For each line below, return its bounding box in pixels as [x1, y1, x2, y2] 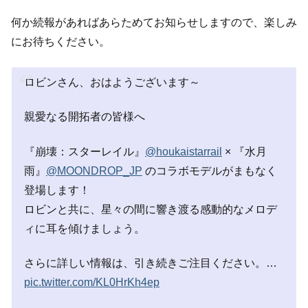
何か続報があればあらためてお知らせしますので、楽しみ [11, 16, 297, 28]
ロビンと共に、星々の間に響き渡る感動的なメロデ [24, 203, 277, 215]
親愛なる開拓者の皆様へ [24, 111, 145, 123]
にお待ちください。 [11, 35, 110, 47]
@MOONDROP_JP [46, 164, 142, 177]
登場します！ [24, 184, 90, 196]
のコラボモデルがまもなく [142, 164, 277, 177]
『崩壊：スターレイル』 [24, 145, 145, 157]
